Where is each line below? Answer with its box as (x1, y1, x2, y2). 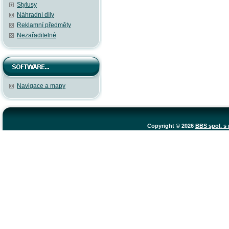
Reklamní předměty (17, 21, 71, 29)
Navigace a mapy (17, 82, 65, 89)
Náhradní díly (17, 11, 54, 18)
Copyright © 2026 (147, 123, 195, 129)
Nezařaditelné (17, 32, 56, 39)
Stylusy (17, 1, 37, 8)
